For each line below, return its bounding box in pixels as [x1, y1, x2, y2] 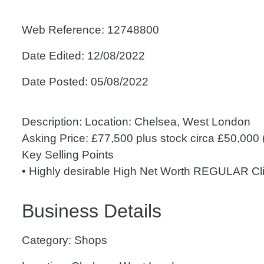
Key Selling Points [22, 148, 114, 161]
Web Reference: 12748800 [22, 24, 159, 36]
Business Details [22, 200, 161, 222]
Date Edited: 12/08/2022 [22, 49, 145, 62]
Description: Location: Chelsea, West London [22, 115, 250, 128]
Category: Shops [22, 234, 107, 246]
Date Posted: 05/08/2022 [22, 75, 148, 88]
